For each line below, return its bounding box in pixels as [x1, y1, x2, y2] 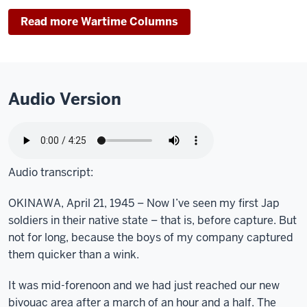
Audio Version [8, 88, 121, 110]
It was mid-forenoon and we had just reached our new [8, 278, 280, 293]
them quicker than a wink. [8, 247, 139, 262]
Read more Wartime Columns [21, 14, 178, 29]
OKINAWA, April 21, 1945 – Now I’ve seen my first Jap [8, 196, 280, 210]
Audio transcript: [8, 165, 93, 180]
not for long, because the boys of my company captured [8, 230, 293, 245]
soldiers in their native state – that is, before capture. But [8, 213, 297, 228]
